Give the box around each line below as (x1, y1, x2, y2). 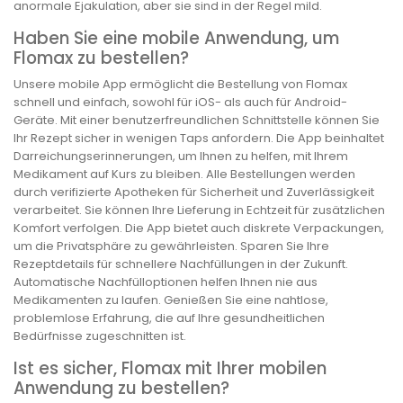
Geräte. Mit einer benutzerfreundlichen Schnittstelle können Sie (13, 111, 380, 129)
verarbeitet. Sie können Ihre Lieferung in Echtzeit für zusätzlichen (13, 201, 385, 219)
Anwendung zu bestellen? (13, 375, 229, 400)
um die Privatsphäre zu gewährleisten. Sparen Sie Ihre (13, 237, 329, 255)
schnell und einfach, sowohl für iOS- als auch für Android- (13, 93, 347, 111)
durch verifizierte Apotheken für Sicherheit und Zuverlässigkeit (13, 183, 374, 201)
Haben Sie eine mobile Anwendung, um (13, 26, 339, 51)
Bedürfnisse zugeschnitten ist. (13, 327, 186, 345)
